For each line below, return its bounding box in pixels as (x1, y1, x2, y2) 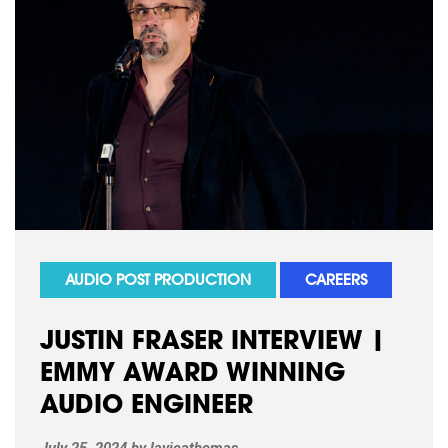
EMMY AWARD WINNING (40, 362, 345, 388)
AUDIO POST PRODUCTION (65, 274, 251, 289)
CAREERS (305, 274, 367, 289)
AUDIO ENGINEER (40, 394, 253, 420)
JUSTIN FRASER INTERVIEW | (40, 330, 385, 356)
